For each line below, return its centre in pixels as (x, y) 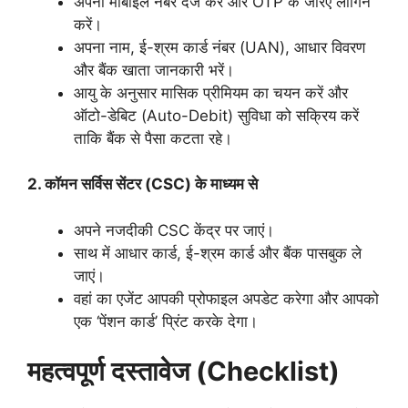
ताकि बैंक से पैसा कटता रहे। (153, 138)
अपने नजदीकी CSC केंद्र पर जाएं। (174, 230)
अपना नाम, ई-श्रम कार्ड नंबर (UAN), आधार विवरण (219, 47)
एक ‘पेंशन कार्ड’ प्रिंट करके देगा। (166, 321)
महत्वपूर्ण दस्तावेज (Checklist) (184, 372)
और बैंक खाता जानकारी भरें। (154, 70)
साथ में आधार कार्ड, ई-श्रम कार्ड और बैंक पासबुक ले (218, 253)
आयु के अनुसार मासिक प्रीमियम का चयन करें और (211, 92)
